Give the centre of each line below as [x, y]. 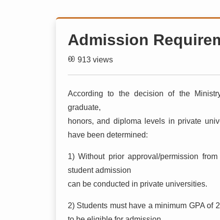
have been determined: [108, 135]
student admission [99, 170]
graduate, [84, 107]
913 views [95, 59]
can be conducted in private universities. [137, 184]
